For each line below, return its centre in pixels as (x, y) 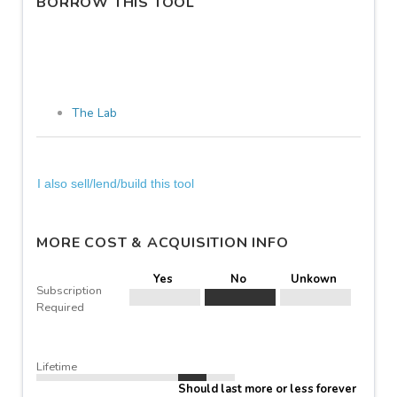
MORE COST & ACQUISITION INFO (163, 242)
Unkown (313, 280)
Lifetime (57, 366)
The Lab (95, 113)
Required (61, 307)
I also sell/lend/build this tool (116, 183)
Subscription (70, 290)
